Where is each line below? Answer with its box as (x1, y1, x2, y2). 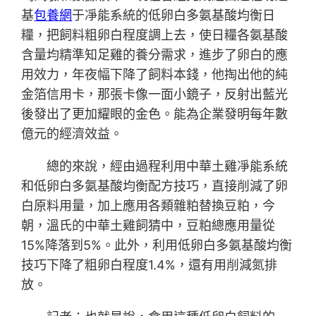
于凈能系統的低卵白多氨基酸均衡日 (72, 8, 276, 23)
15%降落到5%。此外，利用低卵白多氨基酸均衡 (21, 238, 293, 253)
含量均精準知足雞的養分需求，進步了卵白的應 (21, 47, 288, 63)
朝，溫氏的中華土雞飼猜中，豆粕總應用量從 (21, 218, 276, 233)
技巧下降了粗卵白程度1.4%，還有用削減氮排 (21, 257, 278, 273)
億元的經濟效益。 (21, 126, 123, 142)
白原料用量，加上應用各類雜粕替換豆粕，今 (21, 198, 276, 214)
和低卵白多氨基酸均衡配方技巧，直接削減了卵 (21, 178, 288, 194)
